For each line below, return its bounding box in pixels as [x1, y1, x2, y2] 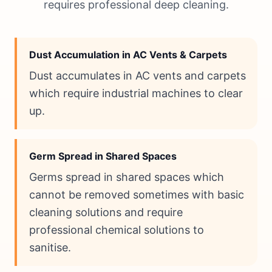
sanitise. [29, 241, 71, 254]
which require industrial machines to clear [29, 87, 243, 100]
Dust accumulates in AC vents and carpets [29, 69, 246, 83]
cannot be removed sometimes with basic [29, 188, 244, 202]
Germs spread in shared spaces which [29, 171, 224, 184]
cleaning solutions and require [29, 206, 183, 219]
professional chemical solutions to [29, 223, 204, 237]
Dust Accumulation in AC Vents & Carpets [29, 49, 227, 61]
